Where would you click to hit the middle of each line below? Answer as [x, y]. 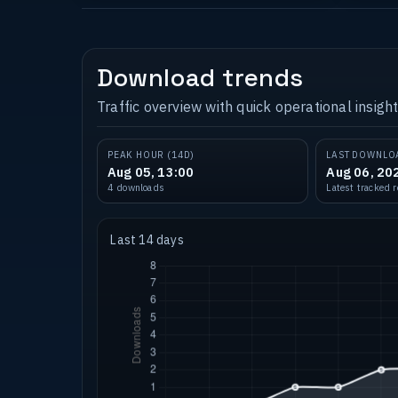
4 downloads [136, 188]
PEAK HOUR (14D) [151, 155]
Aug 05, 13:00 [151, 172]
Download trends [200, 77]
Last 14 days [147, 240]
